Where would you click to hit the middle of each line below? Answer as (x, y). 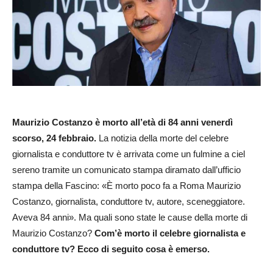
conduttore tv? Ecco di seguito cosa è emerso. (111, 249)
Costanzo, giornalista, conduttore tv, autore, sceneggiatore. (129, 201)
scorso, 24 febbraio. (54, 138)
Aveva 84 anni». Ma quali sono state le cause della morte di (130, 217)
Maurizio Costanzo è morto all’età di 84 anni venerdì (122, 122)
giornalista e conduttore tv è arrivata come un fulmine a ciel (129, 154)
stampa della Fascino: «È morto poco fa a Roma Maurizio (126, 185)
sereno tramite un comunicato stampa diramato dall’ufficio (126, 169)
